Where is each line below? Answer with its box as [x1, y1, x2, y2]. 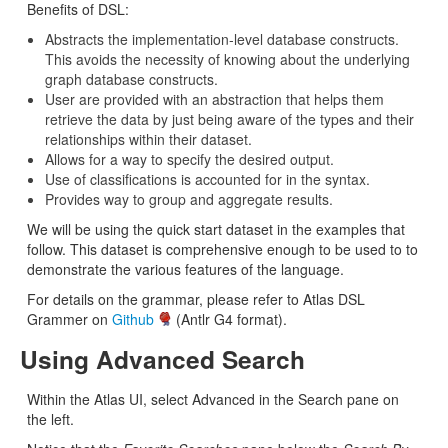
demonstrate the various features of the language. [27, 259, 344, 279]
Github [112, 309, 154, 329]
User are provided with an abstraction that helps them [45, 89, 384, 109]
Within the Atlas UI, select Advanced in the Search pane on [27, 389, 399, 409]
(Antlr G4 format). [172, 309, 287, 329]
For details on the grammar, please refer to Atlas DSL [27, 289, 365, 309]
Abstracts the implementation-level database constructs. [45, 29, 399, 49]
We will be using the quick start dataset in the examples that [27, 219, 405, 239]
